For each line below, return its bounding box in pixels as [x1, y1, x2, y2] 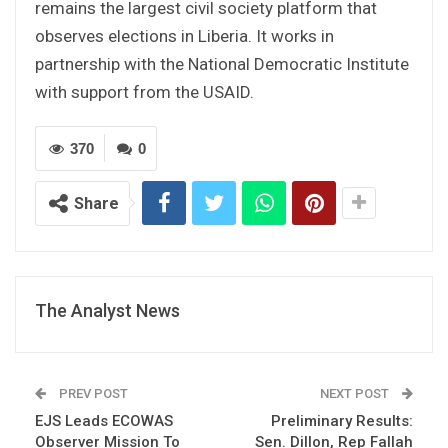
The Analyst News [35, 299, 180, 321]
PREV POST [56, 385, 128, 401]
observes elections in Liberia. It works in [35, 25, 334, 46]
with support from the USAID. [35, 81, 254, 102]
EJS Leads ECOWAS [35, 411, 173, 430]
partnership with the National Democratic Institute [35, 53, 409, 74]
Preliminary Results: [271, 411, 413, 430]
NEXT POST [320, 385, 392, 401]
